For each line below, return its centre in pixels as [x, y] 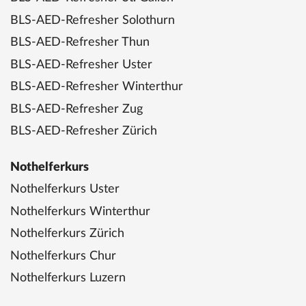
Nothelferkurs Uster [65, 190]
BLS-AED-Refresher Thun [80, 42]
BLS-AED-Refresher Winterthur [97, 87]
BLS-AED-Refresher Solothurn [93, 20]
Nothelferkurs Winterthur [80, 211]
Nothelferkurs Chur [63, 256]
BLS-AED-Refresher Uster [81, 65]
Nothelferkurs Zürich [67, 234]
